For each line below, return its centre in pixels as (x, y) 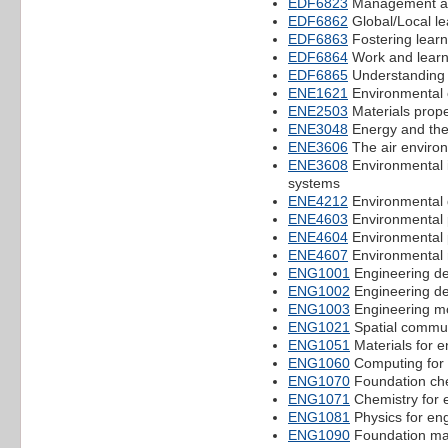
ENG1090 (319, 434)
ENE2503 (318, 110)
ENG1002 (319, 290)
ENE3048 (318, 128)
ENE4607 (318, 254)
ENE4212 (318, 200)
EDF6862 (318, 20)
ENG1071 (319, 398)
